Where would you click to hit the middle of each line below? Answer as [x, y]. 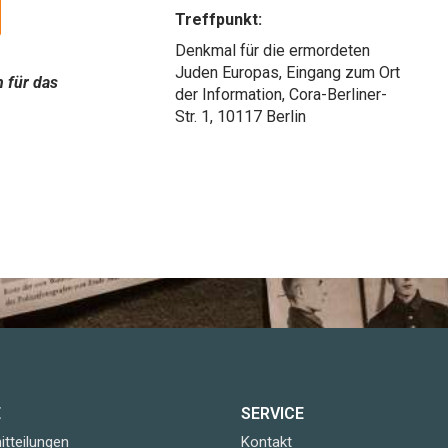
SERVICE [273, 413]
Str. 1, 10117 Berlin [241, 116]
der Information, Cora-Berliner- [281, 94]
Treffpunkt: [219, 19]
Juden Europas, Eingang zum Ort [288, 72]
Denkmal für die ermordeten [273, 50]
